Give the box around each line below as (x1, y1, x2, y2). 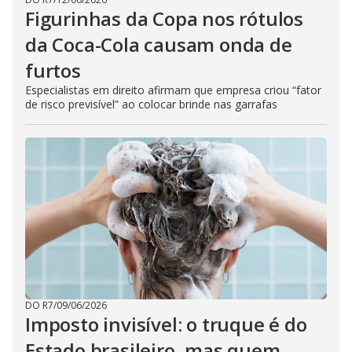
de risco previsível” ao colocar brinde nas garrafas (25, 97, 277, 112)
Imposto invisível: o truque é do (25, 311, 307, 337)
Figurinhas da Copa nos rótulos (25, 5, 303, 31)
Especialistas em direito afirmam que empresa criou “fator (25, 82, 321, 97)
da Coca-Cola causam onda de (25, 31, 292, 57)
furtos (25, 57, 81, 83)
